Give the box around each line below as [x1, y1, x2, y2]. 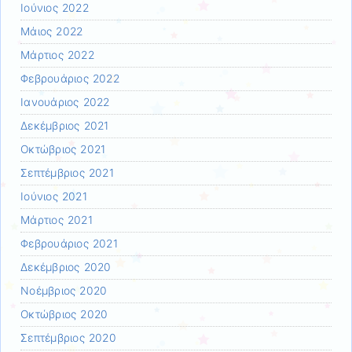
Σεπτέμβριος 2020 [20, 331, 116, 344]
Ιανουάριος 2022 [20, 95, 110, 108]
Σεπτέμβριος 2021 [20, 166, 114, 179]
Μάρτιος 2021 [20, 213, 93, 226]
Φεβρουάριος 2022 [20, 71, 119, 85]
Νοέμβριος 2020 [20, 284, 108, 297]
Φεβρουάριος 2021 [20, 236, 118, 250]
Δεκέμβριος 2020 [20, 260, 112, 273]
